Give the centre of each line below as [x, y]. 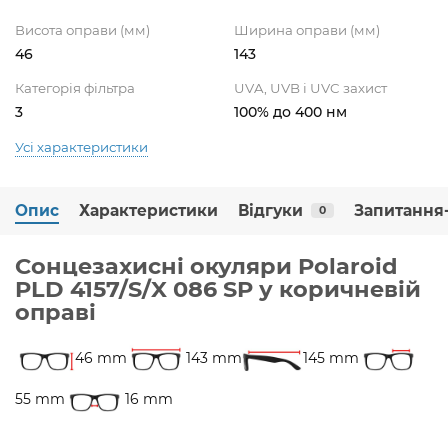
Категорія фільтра [75, 87]
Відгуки [270, 210]
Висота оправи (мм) [82, 29]
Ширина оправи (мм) [307, 29]
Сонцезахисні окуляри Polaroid [206, 265]
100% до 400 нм [290, 111]
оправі [55, 311]
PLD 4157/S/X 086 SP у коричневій [218, 288]
